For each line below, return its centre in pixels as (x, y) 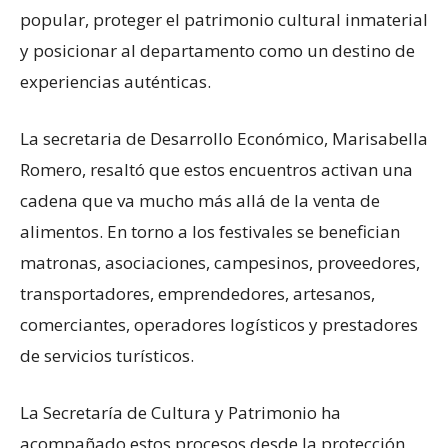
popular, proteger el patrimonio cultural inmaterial (224, 19)
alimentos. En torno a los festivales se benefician (210, 231)
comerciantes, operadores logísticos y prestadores (219, 324)
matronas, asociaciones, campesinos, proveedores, (220, 262)
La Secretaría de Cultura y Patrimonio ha (180, 412)
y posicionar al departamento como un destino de (217, 50)
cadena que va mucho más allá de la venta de (200, 200)
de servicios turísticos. (107, 355)
